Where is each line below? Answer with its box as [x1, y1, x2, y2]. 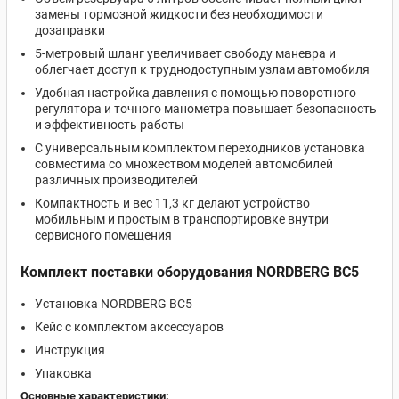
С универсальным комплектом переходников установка [35, 141, 365, 155]
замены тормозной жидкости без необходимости [35, 7, 323, 21]
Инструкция [35, 343, 105, 357]
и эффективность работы [35, 118, 184, 132]
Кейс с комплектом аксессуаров [35, 320, 224, 334]
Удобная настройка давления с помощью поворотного [35, 85, 356, 100]
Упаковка [35, 366, 92, 380]
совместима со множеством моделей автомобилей [35, 157, 333, 171]
